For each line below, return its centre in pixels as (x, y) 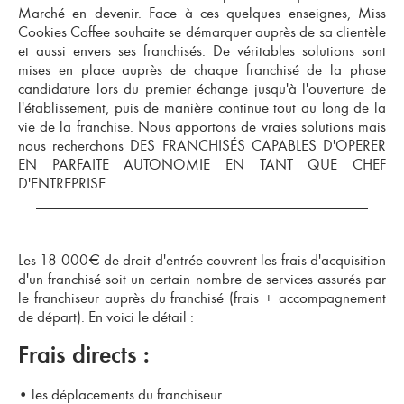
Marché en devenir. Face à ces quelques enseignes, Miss (202, 13)
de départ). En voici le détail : (108, 317)
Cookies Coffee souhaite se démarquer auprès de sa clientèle (202, 32)
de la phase (343, 70)
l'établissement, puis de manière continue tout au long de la (202, 108)
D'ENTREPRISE (62, 184)
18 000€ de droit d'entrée (121, 260)
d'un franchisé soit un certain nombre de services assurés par (202, 279)
